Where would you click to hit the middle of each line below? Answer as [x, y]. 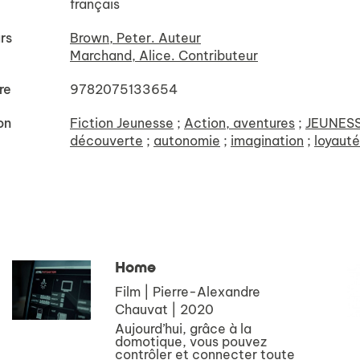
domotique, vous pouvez [191, 342]
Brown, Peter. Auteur [135, 38]
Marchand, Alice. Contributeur [164, 55]
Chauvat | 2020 [165, 309]
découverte [106, 141]
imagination [267, 141]
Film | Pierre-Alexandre [188, 292]
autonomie [187, 141]
